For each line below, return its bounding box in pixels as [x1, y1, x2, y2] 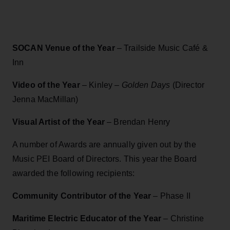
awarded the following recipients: [12, 168, 135, 178]
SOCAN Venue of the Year [12, 43, 115, 52]
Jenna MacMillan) [12, 94, 79, 104]
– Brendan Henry [105, 117, 170, 126]
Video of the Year [12, 80, 80, 89]
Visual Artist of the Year [12, 117, 105, 126]
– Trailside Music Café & [114, 43, 208, 52]
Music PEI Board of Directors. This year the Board [12, 154, 197, 163]
